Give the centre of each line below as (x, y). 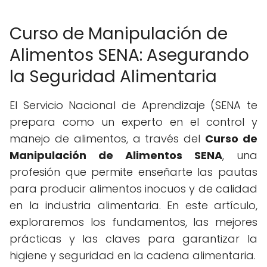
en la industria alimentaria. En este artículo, (133, 205)
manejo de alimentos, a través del (108, 138)
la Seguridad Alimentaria (113, 76)
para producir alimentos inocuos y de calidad (133, 188)
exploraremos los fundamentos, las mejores (133, 222)
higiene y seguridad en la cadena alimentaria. (133, 255)
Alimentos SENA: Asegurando (129, 55)
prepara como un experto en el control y (133, 122)
